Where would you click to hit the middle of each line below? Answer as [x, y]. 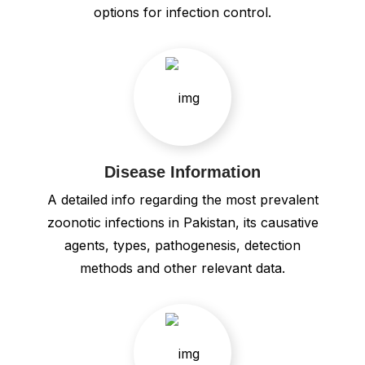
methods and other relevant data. [182, 268]
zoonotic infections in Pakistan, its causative [182, 222]
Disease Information [182, 172]
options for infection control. [182, 12]
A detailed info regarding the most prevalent [182, 199]
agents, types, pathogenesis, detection [182, 245]
